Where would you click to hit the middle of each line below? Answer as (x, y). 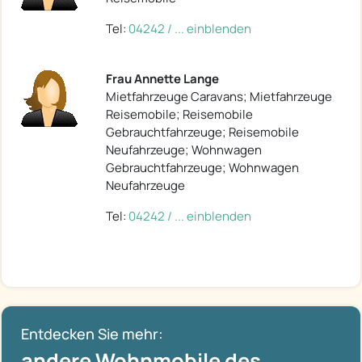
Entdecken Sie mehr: (92, 334)
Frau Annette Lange (162, 79)
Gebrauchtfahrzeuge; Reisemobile (202, 133)
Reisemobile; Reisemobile (179, 115)
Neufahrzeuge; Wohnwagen (184, 150)
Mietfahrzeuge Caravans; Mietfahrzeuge (219, 97)
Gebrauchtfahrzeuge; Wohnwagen (202, 168)
